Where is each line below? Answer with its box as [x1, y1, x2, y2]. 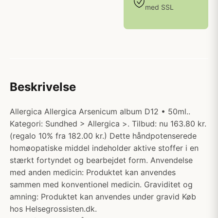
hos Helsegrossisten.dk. [10, 204, 97, 214]
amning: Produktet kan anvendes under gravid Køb [10, 192, 196, 201]
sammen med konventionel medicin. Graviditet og [10, 180, 193, 189]
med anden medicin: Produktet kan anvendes [10, 167, 176, 177]
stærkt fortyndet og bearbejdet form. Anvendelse [10, 155, 193, 165]
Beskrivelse [10, 80, 76, 94]
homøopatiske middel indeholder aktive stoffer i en [10, 143, 199, 153]
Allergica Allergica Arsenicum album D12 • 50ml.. [10, 107, 190, 116]
